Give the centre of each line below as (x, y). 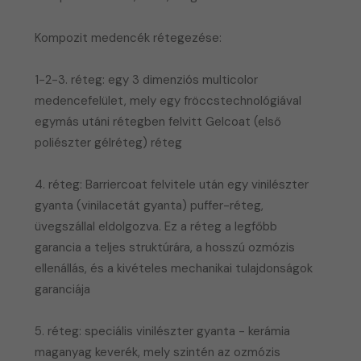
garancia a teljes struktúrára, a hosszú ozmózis (165, 247)
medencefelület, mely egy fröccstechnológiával (168, 100)
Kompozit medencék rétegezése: (129, 37)
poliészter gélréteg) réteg (109, 142)
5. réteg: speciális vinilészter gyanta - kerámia (163, 331)
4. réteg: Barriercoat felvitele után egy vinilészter (172, 184)
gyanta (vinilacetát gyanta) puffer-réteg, (149, 205)
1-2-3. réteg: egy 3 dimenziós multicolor (147, 79)
